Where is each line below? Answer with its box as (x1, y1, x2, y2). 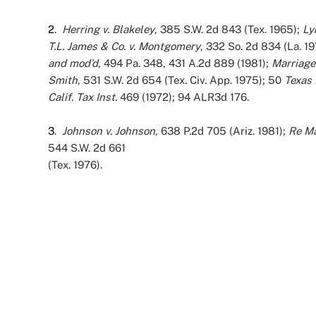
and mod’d (48, 57, 98, 69)
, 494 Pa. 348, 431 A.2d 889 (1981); (98, 57, 272, 69)
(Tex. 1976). (48, 159, 102, 171)
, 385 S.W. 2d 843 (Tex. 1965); (154, 23, 303, 35)
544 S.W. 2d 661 (48, 142, 126, 154)
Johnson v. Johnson (62, 125, 155, 137)
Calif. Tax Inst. (48, 91, 117, 103)
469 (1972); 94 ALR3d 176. (117, 91, 249, 103)
